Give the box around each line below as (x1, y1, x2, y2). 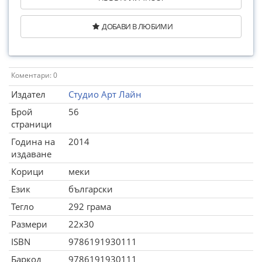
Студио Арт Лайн (68, 88, 142, 100)
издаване (11, 148, 51, 160)
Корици (11, 166, 44, 177)
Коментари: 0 (11, 70, 57, 80)
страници (11, 118, 52, 130)
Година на (11, 136, 55, 147)
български (68, 183, 113, 195)
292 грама (68, 201, 111, 212)
